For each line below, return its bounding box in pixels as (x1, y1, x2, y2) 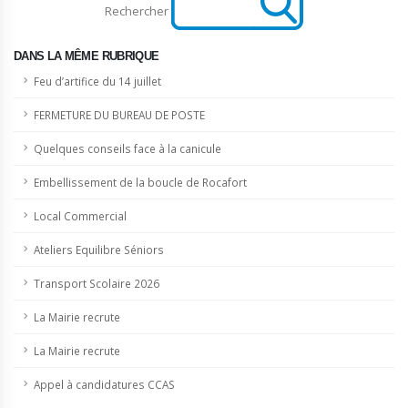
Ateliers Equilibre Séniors (34, 242, 164, 258)
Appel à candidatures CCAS (34, 377, 175, 393)
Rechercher (105, 3, 168, 20)
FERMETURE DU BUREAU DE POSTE (34, 107, 205, 123)
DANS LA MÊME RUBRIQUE (14, 49, 159, 64)
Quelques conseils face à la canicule (34, 141, 221, 157)
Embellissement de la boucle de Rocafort (34, 175, 247, 190)
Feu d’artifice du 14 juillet (34, 74, 161, 89)
